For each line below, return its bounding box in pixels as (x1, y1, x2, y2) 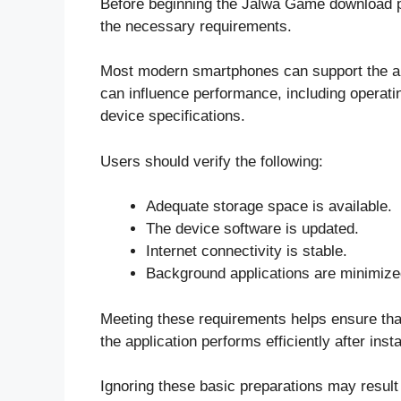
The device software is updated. (146, 220, 359, 238)
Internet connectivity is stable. (146, 243, 347, 260)
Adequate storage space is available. (146, 198, 392, 216)
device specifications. (100, 107, 245, 125)
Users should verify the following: (100, 152, 323, 170)
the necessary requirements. (100, 17, 292, 35)
